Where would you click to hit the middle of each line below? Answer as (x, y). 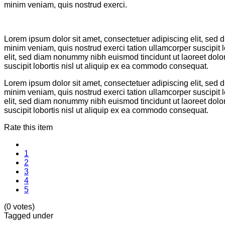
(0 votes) (19, 206)
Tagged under (29, 215)
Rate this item (28, 127)
